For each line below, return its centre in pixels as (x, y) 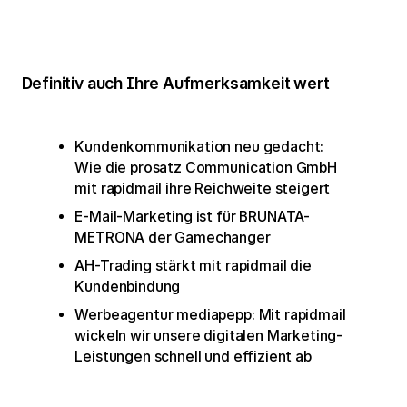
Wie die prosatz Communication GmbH (206, 168)
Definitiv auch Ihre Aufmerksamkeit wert (175, 84)
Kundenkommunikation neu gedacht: (199, 147)
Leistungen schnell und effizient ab (193, 356)
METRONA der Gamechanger (173, 237)
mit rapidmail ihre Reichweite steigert (203, 189)
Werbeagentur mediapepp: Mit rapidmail (210, 314)
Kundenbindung (128, 286)
